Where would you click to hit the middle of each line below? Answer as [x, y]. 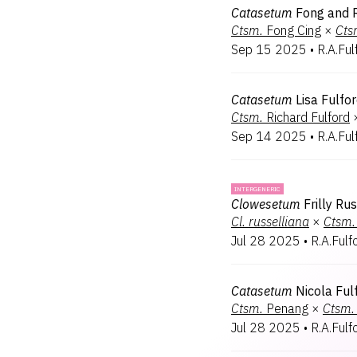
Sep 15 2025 [269, 49]
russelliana [279, 222]
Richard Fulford [308, 117]
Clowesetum [266, 204]
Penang [287, 308]
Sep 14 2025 [269, 136]
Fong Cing [294, 30]
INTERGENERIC [257, 189]
